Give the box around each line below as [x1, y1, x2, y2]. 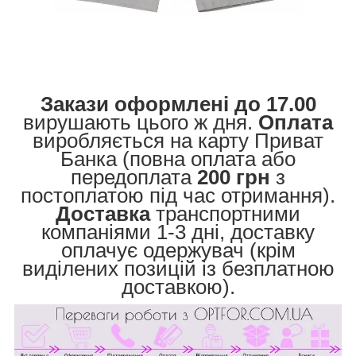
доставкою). [121, 275, 235, 300]
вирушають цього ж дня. [23, 110, 258, 135]
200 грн [197, 165, 270, 190]
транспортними [150, 202, 300, 226]
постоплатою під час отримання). [21, 184, 335, 208]
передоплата [71, 165, 197, 190]
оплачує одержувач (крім [60, 238, 296, 263]
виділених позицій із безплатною [21, 257, 335, 281]
